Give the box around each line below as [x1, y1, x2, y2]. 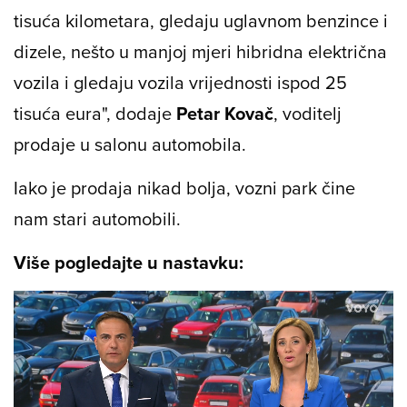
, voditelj [273, 100, 342, 127]
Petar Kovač [176, 100, 273, 127]
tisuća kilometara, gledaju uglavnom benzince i [14, 7, 388, 35]
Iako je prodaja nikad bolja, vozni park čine [14, 174, 355, 202]
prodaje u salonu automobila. [14, 131, 246, 158]
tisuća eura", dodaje [14, 100, 176, 127]
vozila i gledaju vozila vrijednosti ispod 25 [14, 69, 347, 96]
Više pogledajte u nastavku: [14, 249, 243, 276]
